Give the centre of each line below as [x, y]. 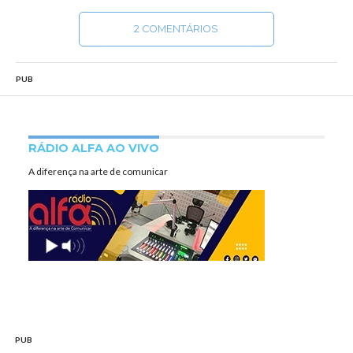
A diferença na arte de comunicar [98, 171]
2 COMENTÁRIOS [176, 29]
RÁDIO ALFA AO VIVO [93, 148]
